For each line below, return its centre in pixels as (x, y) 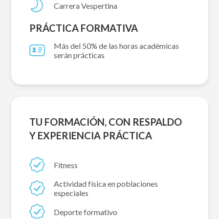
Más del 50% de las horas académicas (116, 46)
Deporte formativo (86, 212)
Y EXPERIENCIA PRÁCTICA (91, 136)
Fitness (66, 165)
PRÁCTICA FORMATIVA (84, 28)
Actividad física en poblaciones (106, 184)
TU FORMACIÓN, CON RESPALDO (106, 122)
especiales (71, 193)
